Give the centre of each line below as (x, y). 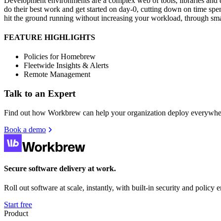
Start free (18, 205)
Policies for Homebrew (60, 57)
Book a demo (25, 129)
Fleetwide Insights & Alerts (66, 66)
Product (16, 214)
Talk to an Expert (40, 94)
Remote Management (57, 74)
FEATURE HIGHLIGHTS (50, 37)
